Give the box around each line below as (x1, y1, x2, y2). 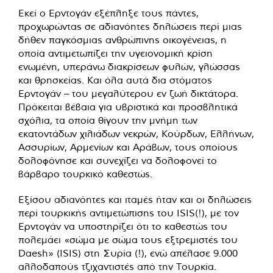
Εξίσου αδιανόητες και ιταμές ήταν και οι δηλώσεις (18, 193, 252, 205)
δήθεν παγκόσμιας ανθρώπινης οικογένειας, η (18, 33, 227, 46)
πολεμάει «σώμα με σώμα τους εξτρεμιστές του (18, 233, 238, 246)
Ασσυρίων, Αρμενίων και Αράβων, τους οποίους (18, 140, 238, 153)
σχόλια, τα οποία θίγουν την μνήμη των (18, 113, 197, 126)
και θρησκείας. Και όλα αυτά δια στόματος (18, 73, 212, 86)
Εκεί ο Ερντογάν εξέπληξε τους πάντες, (18, 6, 199, 19)
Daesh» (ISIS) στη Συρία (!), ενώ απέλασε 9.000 (18, 246, 238, 259)
